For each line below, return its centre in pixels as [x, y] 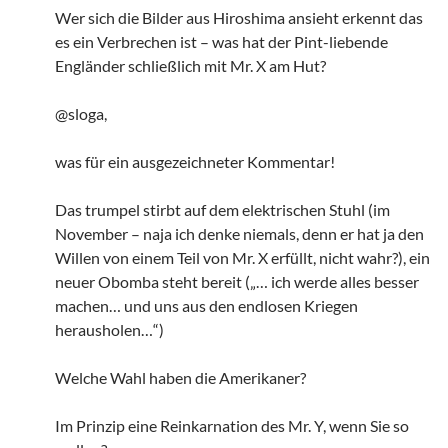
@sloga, [81, 113]
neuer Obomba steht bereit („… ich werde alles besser [237, 281]
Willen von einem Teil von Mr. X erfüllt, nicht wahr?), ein [242, 257]
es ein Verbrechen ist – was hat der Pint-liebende [221, 41]
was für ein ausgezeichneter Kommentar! [195, 161]
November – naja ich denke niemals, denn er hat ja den [239, 233]
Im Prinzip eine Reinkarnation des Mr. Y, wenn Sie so [232, 425]
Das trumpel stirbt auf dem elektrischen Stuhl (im [222, 209]
